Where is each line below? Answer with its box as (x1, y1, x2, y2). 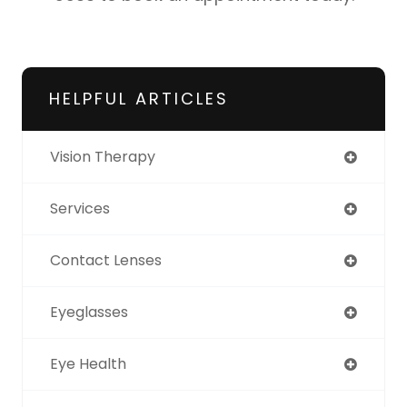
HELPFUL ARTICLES (49, 87, 229, 111)
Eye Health (50, 353, 126, 375)
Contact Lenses (50, 250, 162, 272)
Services (50, 198, 110, 220)
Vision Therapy (50, 146, 155, 168)
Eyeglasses (50, 302, 128, 323)
